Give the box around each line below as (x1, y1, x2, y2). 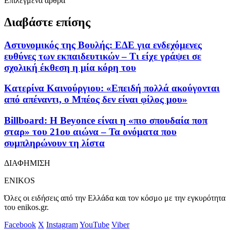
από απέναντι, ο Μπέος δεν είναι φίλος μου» (4, 94, 187, 105)
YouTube (80, 220, 109, 229)
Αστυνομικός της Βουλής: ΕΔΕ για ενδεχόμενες (4, 39, 202, 50)
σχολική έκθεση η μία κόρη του (4, 62, 136, 73)
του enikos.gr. (4, 202, 49, 212)
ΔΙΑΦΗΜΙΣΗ (4, 158, 50, 167)
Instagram (46, 220, 78, 229)
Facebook (4, 220, 36, 229)
